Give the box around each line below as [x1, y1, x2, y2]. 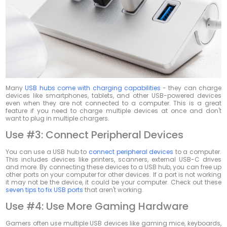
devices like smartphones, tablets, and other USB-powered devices [6, 91, 221, 100]
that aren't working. [83, 185, 144, 195]
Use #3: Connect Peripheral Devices [6, 128, 184, 142]
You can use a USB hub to [6, 147, 89, 157]
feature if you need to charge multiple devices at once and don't [6, 106, 221, 116]
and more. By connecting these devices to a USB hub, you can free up [6, 163, 221, 172]
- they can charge [160, 84, 221, 93]
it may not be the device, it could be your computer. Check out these [6, 178, 221, 187]
